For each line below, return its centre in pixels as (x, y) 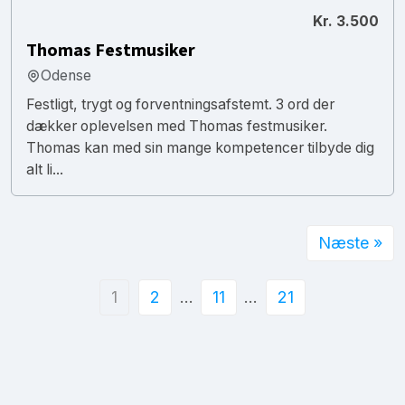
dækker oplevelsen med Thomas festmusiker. (177, 126)
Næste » (350, 242)
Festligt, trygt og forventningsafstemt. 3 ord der (180, 104)
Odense (66, 75)
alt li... (45, 169)
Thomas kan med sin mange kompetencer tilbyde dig (200, 147)
